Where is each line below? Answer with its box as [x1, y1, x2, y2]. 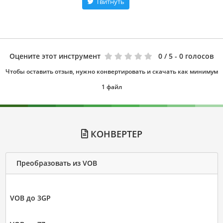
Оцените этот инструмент [9, 51, 101, 61]
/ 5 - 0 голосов [164, 51, 214, 61]
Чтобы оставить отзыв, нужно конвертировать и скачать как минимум [5, 67, 218, 76]
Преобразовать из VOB [16, 158, 97, 168]
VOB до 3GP [9, 193, 51, 203]
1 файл [101, 82, 122, 91]
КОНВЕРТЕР [88, 127, 142, 140]
